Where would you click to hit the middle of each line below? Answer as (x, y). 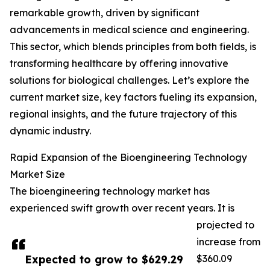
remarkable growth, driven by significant (105, 13)
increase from (228, 242)
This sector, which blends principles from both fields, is (133, 47)
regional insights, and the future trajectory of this (123, 114)
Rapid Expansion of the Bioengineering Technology (128, 158)
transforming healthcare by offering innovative (119, 64)
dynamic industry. (50, 131)
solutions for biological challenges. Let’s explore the (130, 80)
